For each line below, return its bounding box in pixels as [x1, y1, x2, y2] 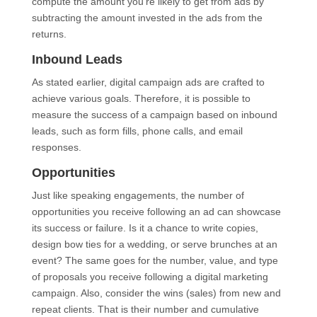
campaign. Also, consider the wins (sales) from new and [31, 287, 281, 299]
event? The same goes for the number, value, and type [31, 255, 278, 267]
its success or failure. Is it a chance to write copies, [31, 222, 258, 234]
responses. [31, 142, 81, 154]
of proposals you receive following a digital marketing [31, 271, 268, 283]
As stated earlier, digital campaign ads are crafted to [31, 76, 265, 88]
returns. [31, 28, 67, 40]
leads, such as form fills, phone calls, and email [31, 125, 243, 137]
